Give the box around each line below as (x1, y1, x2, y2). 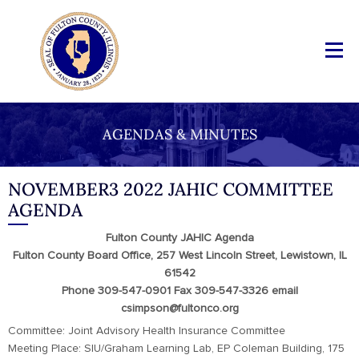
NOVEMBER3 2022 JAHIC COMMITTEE (8, 178, 333, 200)
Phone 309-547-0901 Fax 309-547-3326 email (61, 285, 298, 296)
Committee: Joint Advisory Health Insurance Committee (8, 325, 285, 337)
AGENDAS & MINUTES (102, 125, 257, 143)
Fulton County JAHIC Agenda (105, 232, 254, 244)
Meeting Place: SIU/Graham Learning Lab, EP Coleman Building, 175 (8, 343, 345, 354)
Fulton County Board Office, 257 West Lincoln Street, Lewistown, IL (12, 250, 347, 261)
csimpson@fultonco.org (120, 303, 239, 314)
